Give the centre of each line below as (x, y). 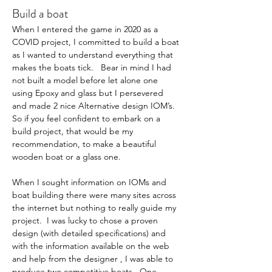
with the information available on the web (92, 246)
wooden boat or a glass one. (69, 157)
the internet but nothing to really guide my (95, 208)
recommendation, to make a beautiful (85, 144)
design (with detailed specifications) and (90, 233)
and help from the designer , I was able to (94, 259)
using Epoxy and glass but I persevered (89, 93)
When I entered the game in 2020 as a (86, 29)
